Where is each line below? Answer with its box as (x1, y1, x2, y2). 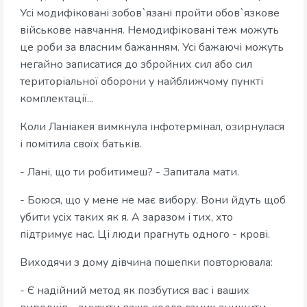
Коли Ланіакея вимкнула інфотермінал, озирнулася (20, 119, 284, 135)
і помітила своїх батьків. (20, 136, 142, 152)
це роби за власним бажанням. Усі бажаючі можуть (20, 40, 284, 56)
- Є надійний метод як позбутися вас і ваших (20, 283, 249, 299)
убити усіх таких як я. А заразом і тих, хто (20, 210, 233, 225)
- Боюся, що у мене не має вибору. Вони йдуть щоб (20, 193, 286, 208)
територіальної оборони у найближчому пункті (20, 74, 263, 90)
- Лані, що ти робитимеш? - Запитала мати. (20, 164, 239, 180)
